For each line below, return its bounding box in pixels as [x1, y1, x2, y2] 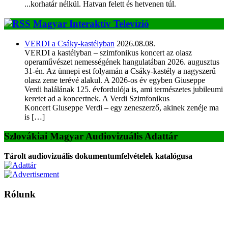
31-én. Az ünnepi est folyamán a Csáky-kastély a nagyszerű [24, 66, 216, 75]
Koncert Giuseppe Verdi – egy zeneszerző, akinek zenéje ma [24, 103, 219, 112]
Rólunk [4, 188, 36, 199]
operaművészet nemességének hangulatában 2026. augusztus [24, 57, 219, 66]
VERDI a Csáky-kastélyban [24, 39, 115, 48]
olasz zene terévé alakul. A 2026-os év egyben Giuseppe [24, 75, 205, 84]
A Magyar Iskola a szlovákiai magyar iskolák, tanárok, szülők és [4, 209, 220, 218]
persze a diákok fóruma [4, 218, 83, 226]
